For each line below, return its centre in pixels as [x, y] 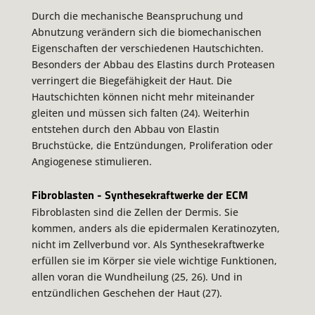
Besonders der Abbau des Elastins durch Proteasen [153, 64]
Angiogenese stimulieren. [91, 161]
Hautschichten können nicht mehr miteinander [143, 96]
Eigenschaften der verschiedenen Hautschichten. [147, 48]
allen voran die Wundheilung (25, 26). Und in [137, 276]
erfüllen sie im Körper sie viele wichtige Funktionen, [154, 260]
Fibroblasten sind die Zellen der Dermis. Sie [135, 212]
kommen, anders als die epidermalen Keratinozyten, [155, 228]
